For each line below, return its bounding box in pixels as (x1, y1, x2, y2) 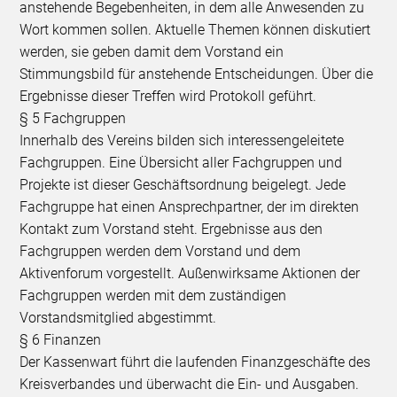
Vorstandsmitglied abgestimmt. (19, 308, 217, 326)
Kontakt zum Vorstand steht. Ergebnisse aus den (19, 220, 323, 237)
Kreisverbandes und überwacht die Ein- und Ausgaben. (19, 375, 360, 393)
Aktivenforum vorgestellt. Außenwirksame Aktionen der (19, 264, 361, 282)
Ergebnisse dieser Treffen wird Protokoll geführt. (19, 87, 317, 105)
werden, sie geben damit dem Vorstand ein (19, 43, 284, 60)
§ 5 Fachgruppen (19, 109, 127, 127)
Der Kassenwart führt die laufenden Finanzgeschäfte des (19, 353, 371, 370)
